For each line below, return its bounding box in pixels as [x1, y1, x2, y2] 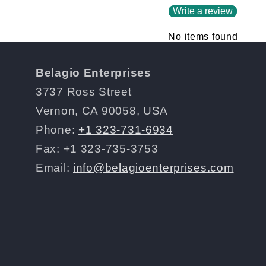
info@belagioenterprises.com [73, 161, 234, 175]
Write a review [173, 6, 233, 17]
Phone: [36, 123, 79, 137]
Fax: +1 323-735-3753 [36, 142, 159, 156]
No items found [168, 31, 238, 42]
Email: [36, 161, 74, 175]
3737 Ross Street [36, 85, 132, 99]
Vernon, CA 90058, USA [36, 104, 169, 118]
